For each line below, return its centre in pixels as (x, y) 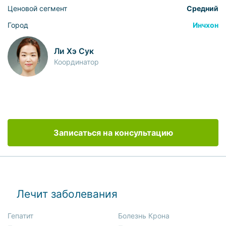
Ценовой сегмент (37, 8)
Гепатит (20, 216)
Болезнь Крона (144, 216)
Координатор (77, 62)
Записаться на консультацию (113, 133)
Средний (203, 8)
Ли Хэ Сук (74, 51)
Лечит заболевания (67, 194)
